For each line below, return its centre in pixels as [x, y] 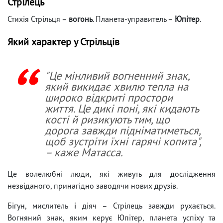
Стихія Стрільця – [38, 19]
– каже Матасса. [84, 152]
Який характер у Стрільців [63, 42]
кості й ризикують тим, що [107, 119]
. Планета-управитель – [134, 19]
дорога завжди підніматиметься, [122, 130]
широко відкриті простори [109, 97]
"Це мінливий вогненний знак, [117, 75]
